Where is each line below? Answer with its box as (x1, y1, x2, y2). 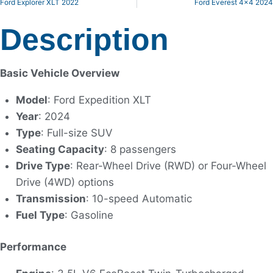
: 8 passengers (104, 143, 176, 155)
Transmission (15, 192, 86, 205)
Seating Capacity (15, 143, 104, 155)
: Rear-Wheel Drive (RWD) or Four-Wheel (69, 159, 266, 172)
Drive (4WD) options (15, 175, 114, 188)
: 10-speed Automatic (85, 192, 192, 205)
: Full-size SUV (40, 126, 113, 139)
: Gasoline (64, 208, 113, 221)
